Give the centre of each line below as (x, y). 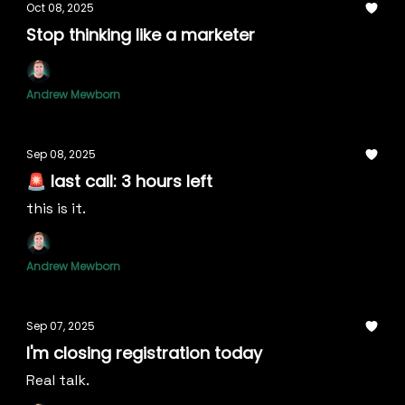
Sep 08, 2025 (61, 154)
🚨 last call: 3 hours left (119, 181)
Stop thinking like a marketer (141, 35)
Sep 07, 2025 (61, 326)
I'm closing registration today (144, 353)
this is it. (56, 208)
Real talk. (58, 380)
